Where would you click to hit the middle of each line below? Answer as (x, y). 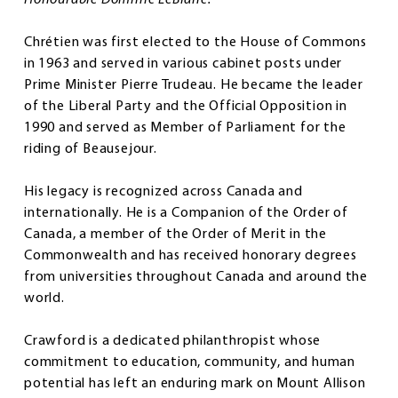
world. (48, 298)
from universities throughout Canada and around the (196, 277)
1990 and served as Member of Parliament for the (185, 127)
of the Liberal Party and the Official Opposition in (186, 106)
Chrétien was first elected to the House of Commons (195, 42)
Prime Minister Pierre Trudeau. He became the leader (194, 85)
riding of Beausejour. (94, 149)
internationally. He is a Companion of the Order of (186, 213)
